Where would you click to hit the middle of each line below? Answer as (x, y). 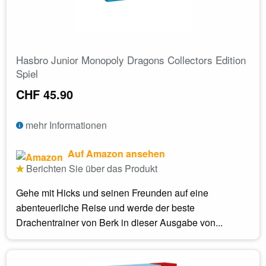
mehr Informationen (65, 125)
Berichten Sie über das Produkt (91, 168)
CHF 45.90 (45, 94)
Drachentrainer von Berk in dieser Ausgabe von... (119, 222)
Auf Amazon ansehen (115, 153)
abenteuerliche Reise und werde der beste (105, 207)
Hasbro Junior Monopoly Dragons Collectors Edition (131, 59)
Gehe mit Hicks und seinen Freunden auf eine (112, 192)
